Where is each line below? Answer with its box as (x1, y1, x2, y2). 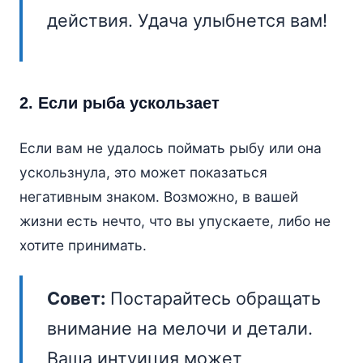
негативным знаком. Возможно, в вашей (19, 188, 298, 206)
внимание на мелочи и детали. (46, 318, 313, 340)
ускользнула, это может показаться (19, 164, 267, 181)
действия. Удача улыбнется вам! (46, 10, 327, 32)
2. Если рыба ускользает (19, 94, 220, 113)
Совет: (46, 288, 105, 310)
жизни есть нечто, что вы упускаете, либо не (19, 212, 331, 230)
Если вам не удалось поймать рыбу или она (19, 139, 322, 157)
